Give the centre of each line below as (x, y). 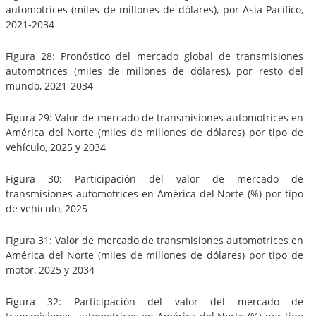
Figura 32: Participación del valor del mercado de (154, 301)
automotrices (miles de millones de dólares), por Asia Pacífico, (154, 9)
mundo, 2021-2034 (49, 85)
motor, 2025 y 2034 (50, 269)
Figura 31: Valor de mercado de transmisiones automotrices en (154, 240)
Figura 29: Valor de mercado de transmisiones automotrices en (154, 117)
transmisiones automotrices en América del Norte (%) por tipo (154, 193)
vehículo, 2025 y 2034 (56, 147)
